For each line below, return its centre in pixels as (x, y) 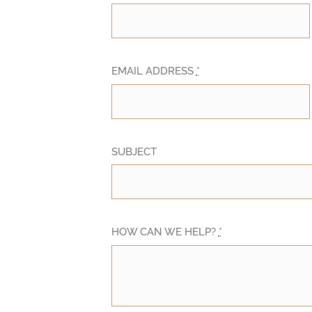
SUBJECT (134, 151)
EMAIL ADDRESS (154, 71)
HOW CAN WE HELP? (165, 232)
